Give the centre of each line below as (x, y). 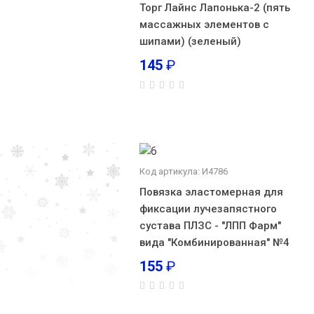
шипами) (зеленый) (190, 41)
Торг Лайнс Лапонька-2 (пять (214, 8)
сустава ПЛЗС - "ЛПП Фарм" (210, 225)
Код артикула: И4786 (183, 171)
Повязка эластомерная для (211, 192)
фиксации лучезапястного (208, 209)
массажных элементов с (204, 25)
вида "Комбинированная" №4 (214, 242)
